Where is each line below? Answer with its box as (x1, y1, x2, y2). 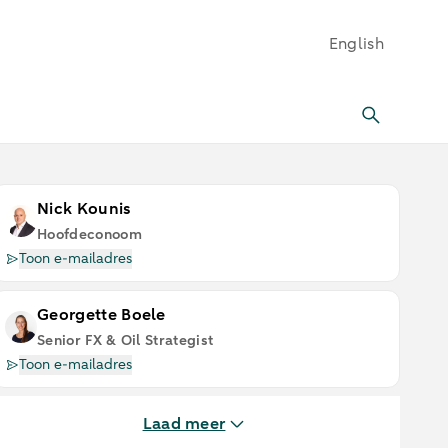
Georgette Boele (37, 304, 166, 326)
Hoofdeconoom (37, 225, 142, 244)
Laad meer (142, 413, 226, 435)
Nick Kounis (37, 198, 132, 220)
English (328, 33, 384, 55)
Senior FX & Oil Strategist (37, 331, 214, 350)
